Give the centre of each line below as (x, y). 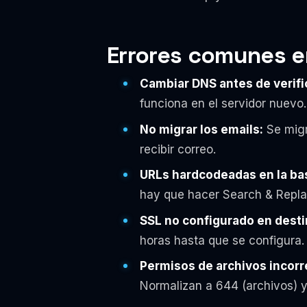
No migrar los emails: (201, 129)
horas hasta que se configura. (222, 240)
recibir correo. (177, 149)
